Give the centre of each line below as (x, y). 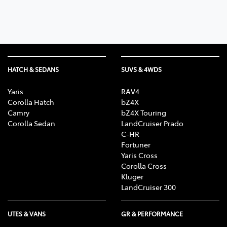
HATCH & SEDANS (33, 69)
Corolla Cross (144, 165)
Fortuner (136, 144)
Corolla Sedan (31, 123)
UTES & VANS (27, 214)
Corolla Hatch (31, 102)
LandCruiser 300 (148, 187)
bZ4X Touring (144, 112)
